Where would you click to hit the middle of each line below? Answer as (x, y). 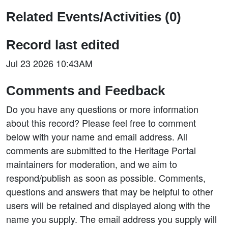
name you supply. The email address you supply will (111, 219)
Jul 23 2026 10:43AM (49, 63)
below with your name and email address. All (97, 136)
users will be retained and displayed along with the (108, 205)
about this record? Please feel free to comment (101, 123)
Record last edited (63, 45)
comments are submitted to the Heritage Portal (101, 150)
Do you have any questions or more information (102, 109)
